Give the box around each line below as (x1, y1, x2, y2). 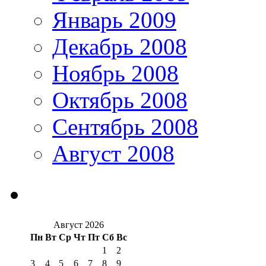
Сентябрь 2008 (52, 114, 198, 140)
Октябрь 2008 (52, 87, 188, 113)
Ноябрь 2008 (52, 61, 179, 87)
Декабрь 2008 (52, 34, 187, 60)
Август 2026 (53, 220, 104, 230)
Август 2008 (52, 141, 175, 167)
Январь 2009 (52, 7, 176, 33)
